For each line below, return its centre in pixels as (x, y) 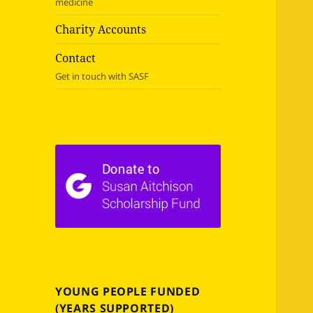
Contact (76, 58)
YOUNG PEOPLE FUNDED (128, 291)
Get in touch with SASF (102, 77)
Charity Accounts (101, 30)
